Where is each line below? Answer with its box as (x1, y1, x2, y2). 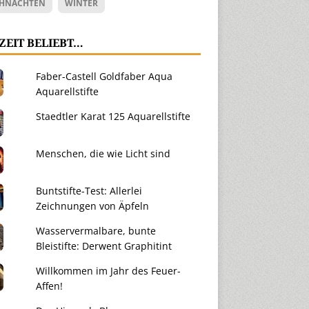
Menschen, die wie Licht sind (35, 146, 170, 160)
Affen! (35, 279, 63, 292)
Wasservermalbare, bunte (35, 223, 156, 237)
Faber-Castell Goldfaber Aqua (35, 69, 172, 83)
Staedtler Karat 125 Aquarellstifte (35, 109, 190, 123)
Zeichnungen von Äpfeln (35, 199, 149, 212)
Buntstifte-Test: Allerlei (35, 183, 142, 197)
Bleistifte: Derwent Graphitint (35, 239, 172, 252)
